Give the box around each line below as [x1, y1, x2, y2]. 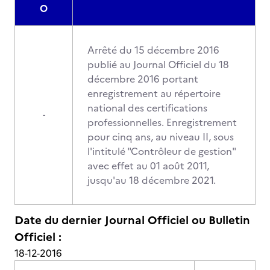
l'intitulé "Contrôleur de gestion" [87, 144, 236, 159]
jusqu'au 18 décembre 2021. [87, 173, 216, 187]
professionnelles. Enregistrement [87, 115, 237, 130]
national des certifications [87, 101, 207, 115]
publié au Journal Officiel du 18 [87, 57, 229, 72]
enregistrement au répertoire [87, 86, 221, 101]
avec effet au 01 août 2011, [87, 159, 209, 173]
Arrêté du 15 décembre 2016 [87, 43, 219, 57]
